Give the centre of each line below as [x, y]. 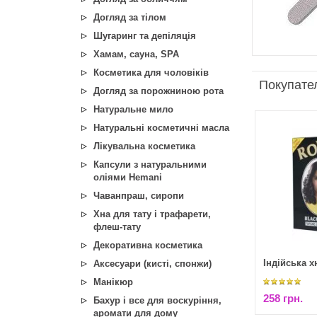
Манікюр [113, 282]
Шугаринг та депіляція [145, 36]
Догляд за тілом [130, 17]
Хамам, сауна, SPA [136, 54]
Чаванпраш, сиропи [139, 196]
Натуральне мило [133, 109]
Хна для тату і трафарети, [152, 214]
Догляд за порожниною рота [158, 91]
